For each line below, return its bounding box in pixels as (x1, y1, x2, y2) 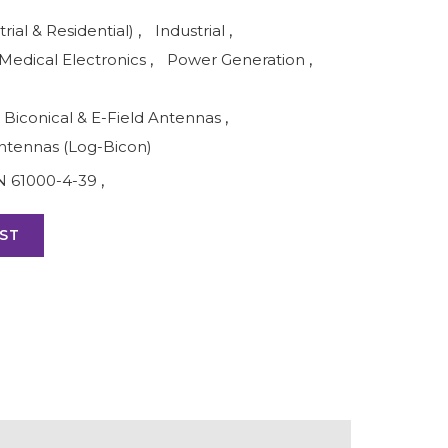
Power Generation (167, 50, 305, 69)
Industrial (155, 21, 225, 40)
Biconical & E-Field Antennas (4, 108, 225, 127)
